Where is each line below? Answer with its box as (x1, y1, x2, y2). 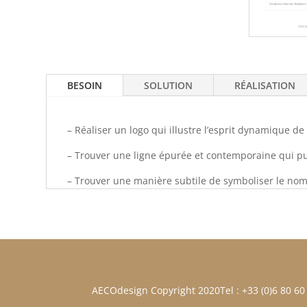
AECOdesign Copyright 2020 (92, 284, 221, 297)
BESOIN (67, 78, 103, 92)
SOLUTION (144, 78, 193, 92)
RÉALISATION (234, 78, 296, 92)
